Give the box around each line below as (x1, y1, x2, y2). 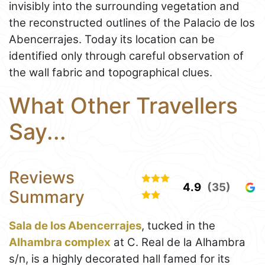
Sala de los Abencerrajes (9, 219, 141, 233)
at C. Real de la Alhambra (111, 235, 245, 250)
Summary (9, 186, 85, 207)
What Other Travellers (9, 92, 238, 119)
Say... (9, 118, 66, 145)
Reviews (9, 167, 75, 188)
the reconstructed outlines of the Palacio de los (9, 15, 255, 30)
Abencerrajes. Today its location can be (9, 32, 215, 46)
